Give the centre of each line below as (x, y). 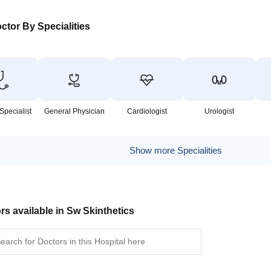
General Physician (74, 111)
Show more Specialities (175, 150)
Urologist (220, 111)
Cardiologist (147, 111)
